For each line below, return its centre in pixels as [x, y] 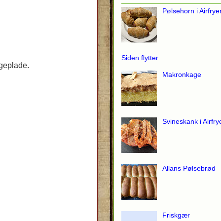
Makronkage [182, 75]
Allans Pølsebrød [189, 168]
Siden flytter [140, 58]
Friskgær [176, 215]
